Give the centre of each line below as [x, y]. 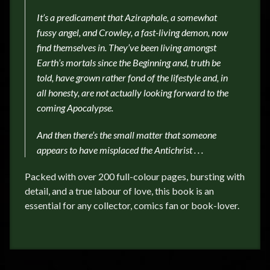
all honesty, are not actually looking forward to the [133, 93]
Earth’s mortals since [78, 63]
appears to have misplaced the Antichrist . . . [120, 150]
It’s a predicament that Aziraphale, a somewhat [127, 17]
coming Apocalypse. [75, 108]
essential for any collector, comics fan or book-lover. [132, 206]
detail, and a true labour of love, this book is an [119, 191]
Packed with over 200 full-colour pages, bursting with [135, 177]
